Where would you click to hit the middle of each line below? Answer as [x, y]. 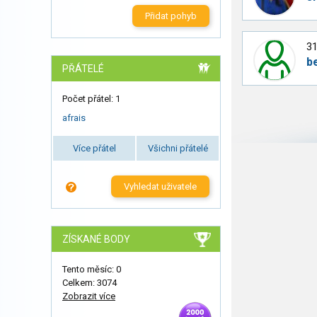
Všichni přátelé [178, 148]
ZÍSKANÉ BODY [96, 239]
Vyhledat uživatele [160, 186]
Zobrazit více [89, 296]
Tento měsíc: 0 [92, 269]
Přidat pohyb [171, 16]
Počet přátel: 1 [91, 99]
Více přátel [94, 148]
